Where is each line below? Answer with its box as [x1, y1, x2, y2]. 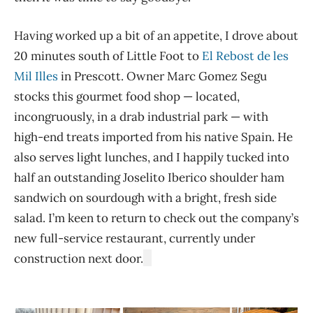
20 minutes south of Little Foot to [14, 48, 202, 64]
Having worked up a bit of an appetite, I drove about [14, 27, 298, 43]
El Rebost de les [202, 48, 289, 64]
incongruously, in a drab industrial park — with [14, 108, 268, 124]
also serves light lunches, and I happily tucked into [14, 149, 289, 165]
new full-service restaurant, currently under [14, 230, 255, 246]
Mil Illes [14, 68, 58, 84]
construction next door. [14, 250, 143, 266]
